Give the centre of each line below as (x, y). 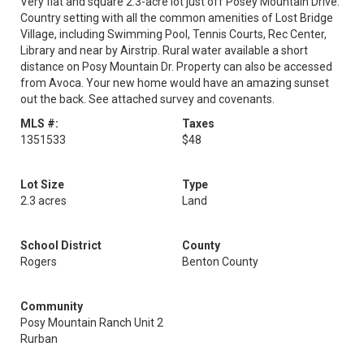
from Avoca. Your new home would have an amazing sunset (175, 83)
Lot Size (42, 184)
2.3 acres (43, 201)
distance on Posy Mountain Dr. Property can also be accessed (176, 67)
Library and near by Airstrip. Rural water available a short (164, 50)
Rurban (39, 339)
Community (52, 306)
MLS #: (39, 123)
